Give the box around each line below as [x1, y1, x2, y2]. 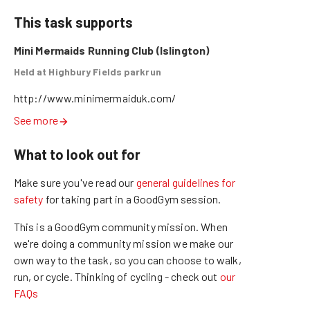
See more [13, 113, 58, 127]
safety [13, 192, 44, 206]
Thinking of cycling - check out [74, 270, 218, 283]
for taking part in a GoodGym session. [45, 192, 221, 206]
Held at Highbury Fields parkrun [13, 66, 161, 77]
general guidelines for [136, 176, 235, 189]
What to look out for [13, 146, 140, 163]
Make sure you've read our [13, 176, 134, 189]
